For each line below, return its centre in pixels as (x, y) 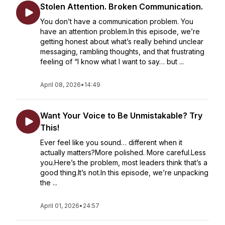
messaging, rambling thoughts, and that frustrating (122, 51)
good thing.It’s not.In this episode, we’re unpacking (124, 173)
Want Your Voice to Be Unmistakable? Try (121, 116)
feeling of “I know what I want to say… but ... (112, 62)
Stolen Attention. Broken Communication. (122, 7)
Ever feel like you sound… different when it (111, 142)
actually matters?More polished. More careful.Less (123, 152)
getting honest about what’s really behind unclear (122, 41)
